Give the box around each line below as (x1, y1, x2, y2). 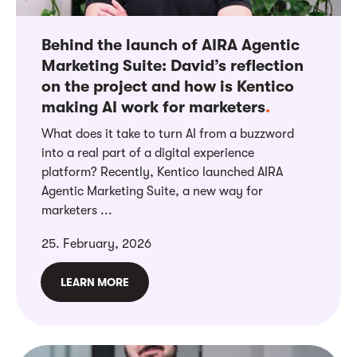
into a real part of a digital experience (41, 145, 254, 160)
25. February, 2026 (41, 236, 151, 251)
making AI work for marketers (41, 97, 265, 116)
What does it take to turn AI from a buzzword (41, 126, 294, 141)
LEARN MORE (61, 275, 129, 288)
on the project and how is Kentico (41, 76, 294, 96)
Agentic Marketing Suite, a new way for (41, 183, 263, 198)
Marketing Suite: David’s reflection (41, 56, 304, 75)
